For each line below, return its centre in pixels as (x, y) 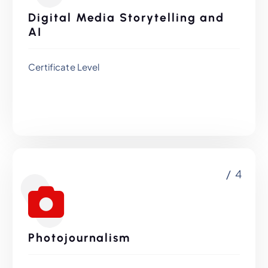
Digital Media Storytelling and (127, 18)
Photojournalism (80, 238)
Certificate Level (64, 67)
